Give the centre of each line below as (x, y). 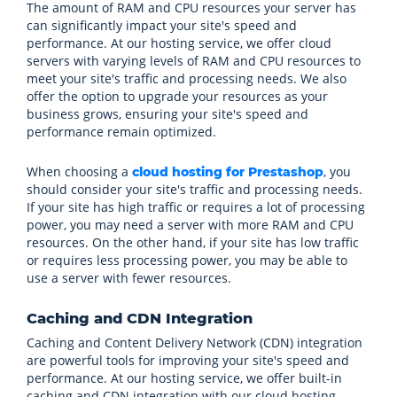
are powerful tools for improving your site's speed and (188, 360)
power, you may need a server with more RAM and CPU (190, 225)
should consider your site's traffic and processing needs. (195, 189)
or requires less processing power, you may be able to (187, 260)
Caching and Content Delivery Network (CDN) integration (195, 343)
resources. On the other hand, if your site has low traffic (193, 242)
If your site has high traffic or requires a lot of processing (196, 207)
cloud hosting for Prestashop (228, 172)
